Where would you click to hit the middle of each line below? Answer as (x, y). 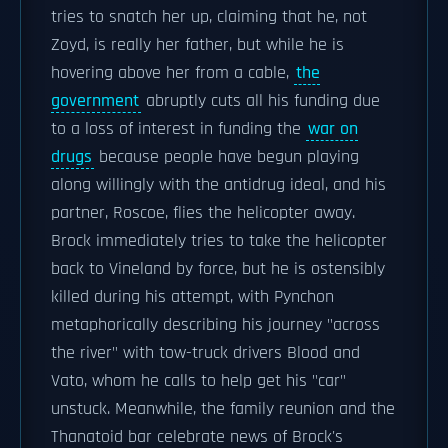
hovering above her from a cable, (172, 73)
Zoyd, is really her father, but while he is (197, 45)
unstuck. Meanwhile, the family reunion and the (223, 409)
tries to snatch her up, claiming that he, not (209, 17)
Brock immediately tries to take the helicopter (219, 241)
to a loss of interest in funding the (178, 129)
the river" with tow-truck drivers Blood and (205, 353)
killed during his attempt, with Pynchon (192, 297)
